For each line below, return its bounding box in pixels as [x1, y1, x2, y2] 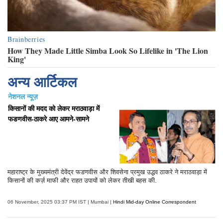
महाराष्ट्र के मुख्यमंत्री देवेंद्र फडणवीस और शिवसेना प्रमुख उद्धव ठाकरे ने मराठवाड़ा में [7, 168, 207, 176]
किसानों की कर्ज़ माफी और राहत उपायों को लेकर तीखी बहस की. [7, 176, 157, 184]
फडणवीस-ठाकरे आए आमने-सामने [8, 114, 89, 123]
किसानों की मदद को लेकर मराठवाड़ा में [8, 104, 100, 112]
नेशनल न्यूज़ [8, 92, 38, 101]
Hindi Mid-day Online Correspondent [111, 199, 196, 205]
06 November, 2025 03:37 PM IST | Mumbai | [7, 199, 111, 205]
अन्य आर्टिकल [7, 74, 77, 90]
